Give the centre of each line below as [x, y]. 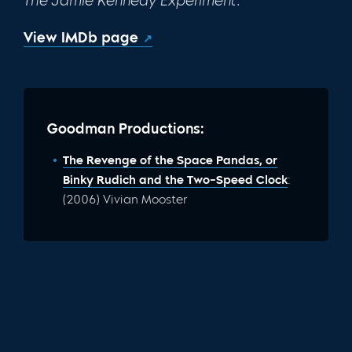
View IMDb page [81, 37]
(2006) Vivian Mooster [125, 199]
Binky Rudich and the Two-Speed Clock [175, 180]
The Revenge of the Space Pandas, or [170, 160]
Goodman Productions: [126, 128]
